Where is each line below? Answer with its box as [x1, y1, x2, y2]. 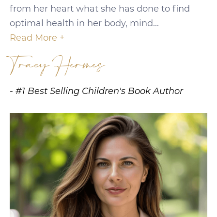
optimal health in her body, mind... [10, 17, 159, 29]
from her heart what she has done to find [10, 3, 190, 14]
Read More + [10, 32, 64, 43]
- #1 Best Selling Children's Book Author [10, 85, 183, 96]
